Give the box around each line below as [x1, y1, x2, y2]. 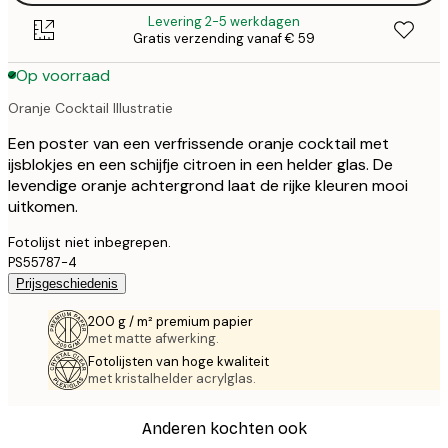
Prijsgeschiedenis [16, 275, 118, 291]
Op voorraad [16, 64, 110, 86]
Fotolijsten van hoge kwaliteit [88, 352, 269, 370]
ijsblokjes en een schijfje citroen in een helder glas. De [8, 153, 393, 175]
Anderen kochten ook [141, 419, 307, 439]
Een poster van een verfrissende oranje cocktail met [8, 132, 389, 154]
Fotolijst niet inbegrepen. [8, 232, 171, 251]
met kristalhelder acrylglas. [88, 369, 256, 387]
